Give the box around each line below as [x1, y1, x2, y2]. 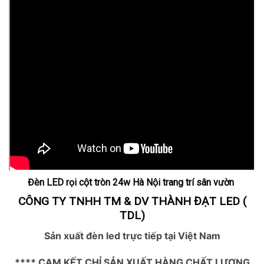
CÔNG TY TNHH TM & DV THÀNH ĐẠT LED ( [18, 194, 246, 208]
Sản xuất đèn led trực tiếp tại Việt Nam [44, 229, 220, 242]
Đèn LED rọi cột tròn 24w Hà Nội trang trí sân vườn [28, 176, 236, 188]
